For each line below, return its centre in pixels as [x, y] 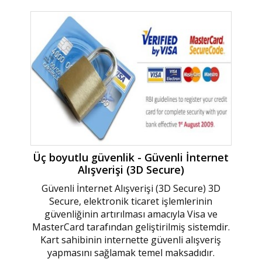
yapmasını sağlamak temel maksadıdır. [131, 252]
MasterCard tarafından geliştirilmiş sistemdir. [131, 227]
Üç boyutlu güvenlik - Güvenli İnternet [131, 157]
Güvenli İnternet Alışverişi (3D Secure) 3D [131, 188]
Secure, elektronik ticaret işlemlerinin [131, 201]
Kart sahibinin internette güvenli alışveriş [131, 239]
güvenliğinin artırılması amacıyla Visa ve [131, 214]
